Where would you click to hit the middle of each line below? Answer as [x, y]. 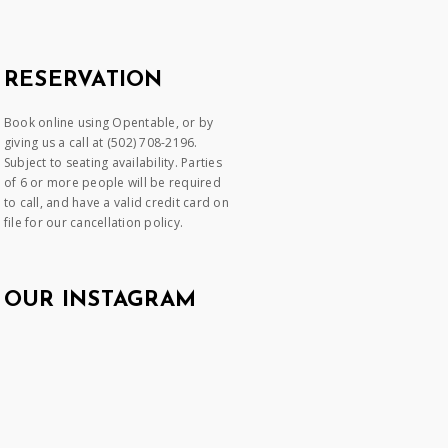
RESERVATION [83, 80]
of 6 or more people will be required [112, 182]
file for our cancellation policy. [93, 222]
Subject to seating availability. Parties [112, 162]
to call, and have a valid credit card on [116, 202]
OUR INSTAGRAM [100, 300]
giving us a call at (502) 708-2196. [100, 142]
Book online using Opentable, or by [108, 122]
